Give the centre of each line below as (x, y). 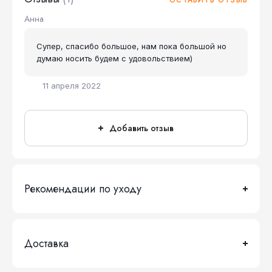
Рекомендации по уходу (83, 189)
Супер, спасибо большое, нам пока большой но (131, 46)
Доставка (46, 243)
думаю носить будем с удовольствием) (114, 58)
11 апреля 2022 (72, 86)
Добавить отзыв (141, 128)
